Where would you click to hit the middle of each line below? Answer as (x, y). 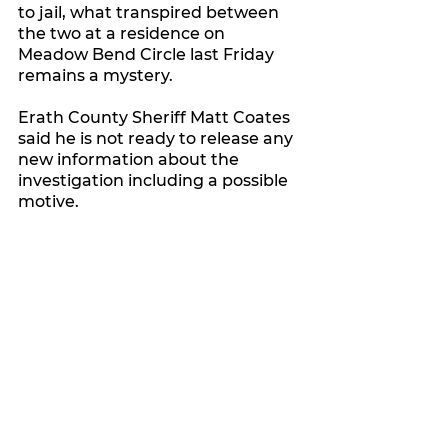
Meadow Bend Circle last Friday (148, 55)
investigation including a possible (155, 181)
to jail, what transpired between (150, 13)
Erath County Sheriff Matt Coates (156, 118)
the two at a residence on (123, 34)
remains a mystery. (95, 76)
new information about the (130, 160)
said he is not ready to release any (157, 139)
